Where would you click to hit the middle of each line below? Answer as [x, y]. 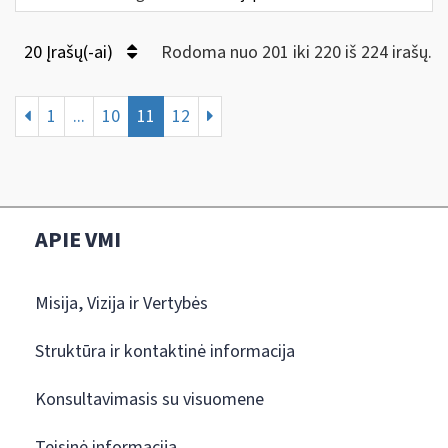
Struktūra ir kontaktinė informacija [165, 351]
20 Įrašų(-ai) [70, 52]
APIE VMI [78, 239]
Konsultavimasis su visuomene [149, 399]
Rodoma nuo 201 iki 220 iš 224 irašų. [296, 52]
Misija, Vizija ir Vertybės [121, 303]
